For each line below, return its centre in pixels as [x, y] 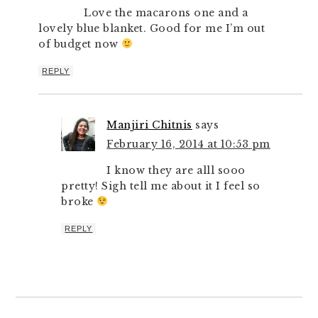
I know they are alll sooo [176, 170]
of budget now [80, 44]
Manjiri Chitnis [149, 125]
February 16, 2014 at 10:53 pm [188, 144]
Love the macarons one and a [166, 13]
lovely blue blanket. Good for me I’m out [152, 28]
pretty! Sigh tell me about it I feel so [161, 186]
